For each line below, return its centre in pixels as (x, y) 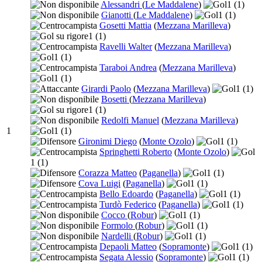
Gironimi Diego (108, 142)
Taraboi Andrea (128, 68)
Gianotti (117, 15)
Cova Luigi (99, 184)
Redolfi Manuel (130, 120)
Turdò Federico (128, 205)
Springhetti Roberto (136, 152)
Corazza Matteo (108, 173)
